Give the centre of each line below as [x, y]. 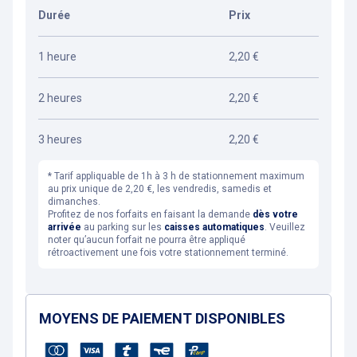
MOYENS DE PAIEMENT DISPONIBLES [162, 318]
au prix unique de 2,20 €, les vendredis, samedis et [160, 189]
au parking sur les [123, 227]
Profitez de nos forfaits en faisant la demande [150, 214]
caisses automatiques [214, 227]
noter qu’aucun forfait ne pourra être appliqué [147, 240]
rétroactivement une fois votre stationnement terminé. [168, 253]
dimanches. [74, 202]
